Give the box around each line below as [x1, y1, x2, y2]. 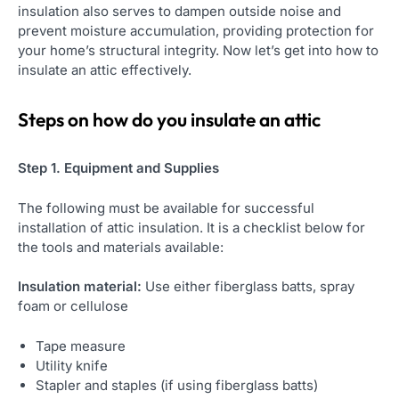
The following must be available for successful [18, 199, 314, 216]
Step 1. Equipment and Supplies [18, 159, 219, 177]
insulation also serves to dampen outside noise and [18, 3, 341, 20]
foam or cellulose [18, 297, 128, 315]
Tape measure [36, 337, 126, 354]
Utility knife [36, 356, 108, 374]
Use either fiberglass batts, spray [145, 278, 354, 296]
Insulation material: [18, 278, 145, 296]
